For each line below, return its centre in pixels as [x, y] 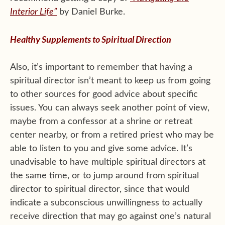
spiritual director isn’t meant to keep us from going [110, 81]
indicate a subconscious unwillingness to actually [106, 203]
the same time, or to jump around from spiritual [104, 176]
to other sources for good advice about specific [104, 94]
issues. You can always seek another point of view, [110, 108]
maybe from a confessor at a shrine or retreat [101, 121]
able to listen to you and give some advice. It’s [101, 148]
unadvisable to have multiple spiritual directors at [108, 162]
